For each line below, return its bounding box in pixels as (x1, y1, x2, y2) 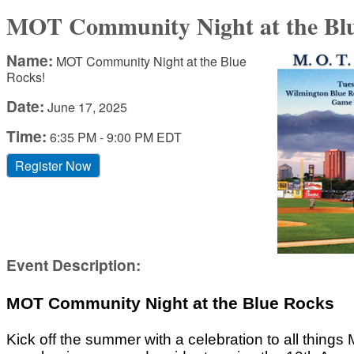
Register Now (15, 156, 92, 175)
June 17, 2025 (47, 98, 127, 116)
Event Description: (6, 254, 141, 277)
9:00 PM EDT (107, 128, 182, 146)
